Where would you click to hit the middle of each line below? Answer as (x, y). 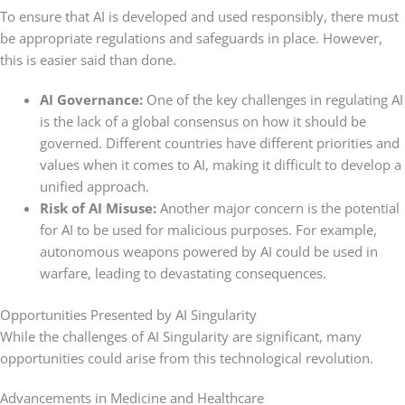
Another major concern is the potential (279, 207)
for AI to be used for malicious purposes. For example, (208, 229)
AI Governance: (93, 99)
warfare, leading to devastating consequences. (183, 273)
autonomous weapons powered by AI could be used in (208, 251)
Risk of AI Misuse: (99, 207)
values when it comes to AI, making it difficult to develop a (220, 164)
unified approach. (94, 186)
